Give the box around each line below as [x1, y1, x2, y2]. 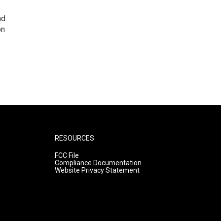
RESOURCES [54, 134, 94, 142]
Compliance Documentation [54, 159, 142, 167]
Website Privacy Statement [54, 166, 140, 174]
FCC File [54, 151, 79, 159]
